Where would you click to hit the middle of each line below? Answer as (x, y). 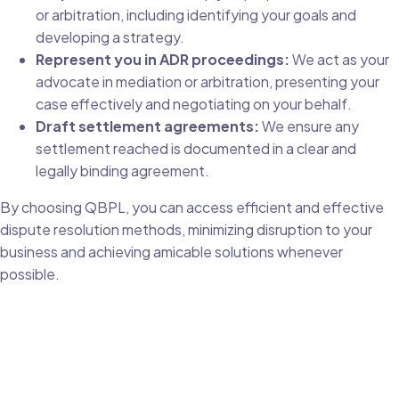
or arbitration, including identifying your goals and (196, 15)
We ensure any (309, 126)
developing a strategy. (110, 37)
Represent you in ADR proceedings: (163, 60)
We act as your (339, 60)
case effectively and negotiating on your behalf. (194, 104)
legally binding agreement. (122, 171)
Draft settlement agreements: (147, 126)
